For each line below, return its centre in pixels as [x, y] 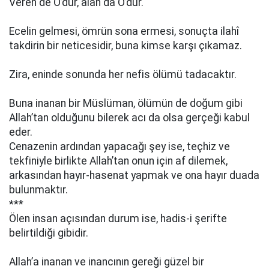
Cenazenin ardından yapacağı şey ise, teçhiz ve [119, 147]
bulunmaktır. [38, 190]
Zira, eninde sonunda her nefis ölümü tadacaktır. [123, 74]
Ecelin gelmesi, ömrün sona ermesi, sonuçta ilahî [124, 31]
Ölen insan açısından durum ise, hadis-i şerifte [118, 219]
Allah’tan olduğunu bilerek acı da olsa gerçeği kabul [129, 118]
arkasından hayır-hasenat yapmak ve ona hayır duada [134, 175]
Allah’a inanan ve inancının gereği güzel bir [107, 262]
